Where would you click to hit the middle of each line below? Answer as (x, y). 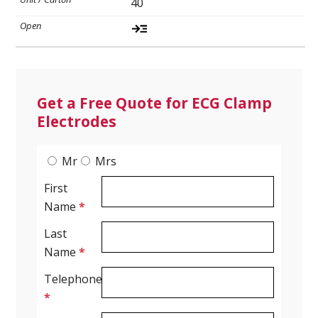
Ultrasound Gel (61, 40)
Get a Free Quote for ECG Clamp (155, 103)
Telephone (73, 279)
